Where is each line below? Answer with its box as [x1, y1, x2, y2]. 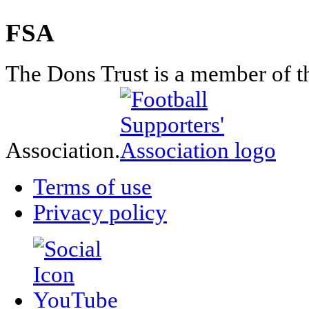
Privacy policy [33, 199, 167, 225]
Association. [6, 137, 120, 163]
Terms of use [33, 174, 152, 199]
